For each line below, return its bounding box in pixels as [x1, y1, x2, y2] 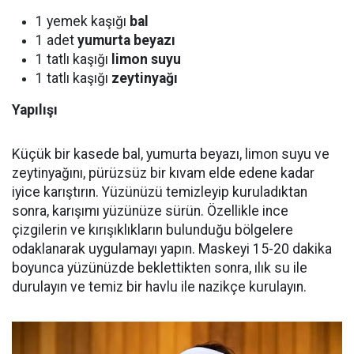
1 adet [36, 32, 77, 49]
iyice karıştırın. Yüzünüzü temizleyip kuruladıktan [12, 184, 307, 201]
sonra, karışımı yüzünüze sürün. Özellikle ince [12, 203, 288, 220]
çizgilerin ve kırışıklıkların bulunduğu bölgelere [12, 222, 293, 239]
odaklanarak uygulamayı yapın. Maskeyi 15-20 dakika [12, 241, 332, 258]
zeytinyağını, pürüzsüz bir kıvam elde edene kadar [12, 165, 314, 182]
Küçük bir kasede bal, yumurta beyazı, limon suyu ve [12, 146, 330, 163]
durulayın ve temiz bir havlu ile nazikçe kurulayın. [12, 279, 307, 296]
